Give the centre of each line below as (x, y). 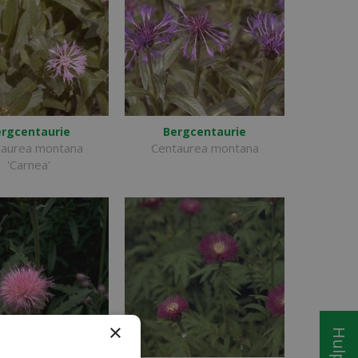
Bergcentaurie (205, 132)
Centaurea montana (205, 148)
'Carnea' (29, 165)
